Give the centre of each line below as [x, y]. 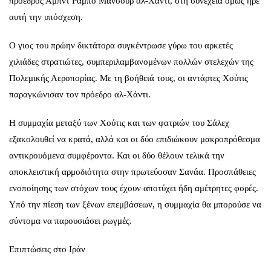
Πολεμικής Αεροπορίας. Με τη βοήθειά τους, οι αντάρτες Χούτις [129, 78]
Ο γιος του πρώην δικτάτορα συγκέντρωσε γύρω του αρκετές [121, 45]
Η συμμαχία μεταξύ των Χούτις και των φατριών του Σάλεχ [119, 122]
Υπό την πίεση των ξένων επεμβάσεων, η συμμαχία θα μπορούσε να [135, 204]
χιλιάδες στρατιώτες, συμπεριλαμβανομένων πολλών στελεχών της [131, 61]
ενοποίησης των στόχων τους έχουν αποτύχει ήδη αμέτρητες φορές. [134, 188]
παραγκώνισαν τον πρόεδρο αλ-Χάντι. [80, 94]
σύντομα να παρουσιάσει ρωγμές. [70, 220]
